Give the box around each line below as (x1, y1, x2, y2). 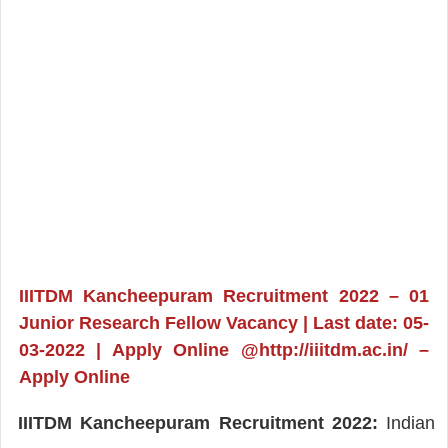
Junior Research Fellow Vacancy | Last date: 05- (18, 312, 430, 333)
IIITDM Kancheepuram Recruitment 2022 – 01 (18, 285, 430, 306)
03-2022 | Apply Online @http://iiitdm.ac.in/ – (18, 339, 430, 360)
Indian (377, 412, 436, 433)
